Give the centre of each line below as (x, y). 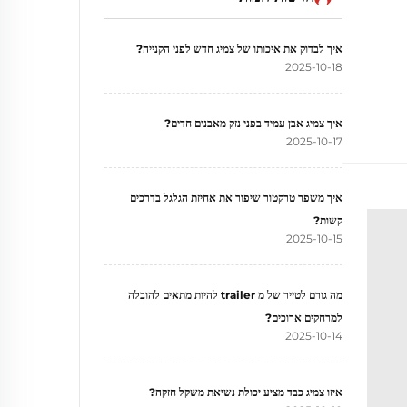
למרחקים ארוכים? (304, 318)
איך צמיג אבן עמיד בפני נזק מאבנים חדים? (253, 123)
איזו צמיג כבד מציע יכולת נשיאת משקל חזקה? (246, 392)
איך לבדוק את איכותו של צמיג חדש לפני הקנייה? (239, 49)
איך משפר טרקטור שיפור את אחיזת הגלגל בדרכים (236, 198)
